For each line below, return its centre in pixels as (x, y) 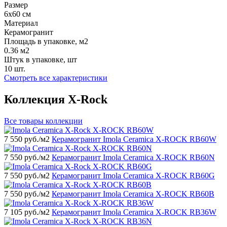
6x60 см (17, 14)
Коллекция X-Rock (56, 99)
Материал (21, 23)
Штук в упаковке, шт (41, 59)
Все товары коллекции (43, 121)
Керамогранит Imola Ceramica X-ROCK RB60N (133, 157)
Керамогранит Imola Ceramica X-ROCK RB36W (134, 212)
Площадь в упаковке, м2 (46, 41)
